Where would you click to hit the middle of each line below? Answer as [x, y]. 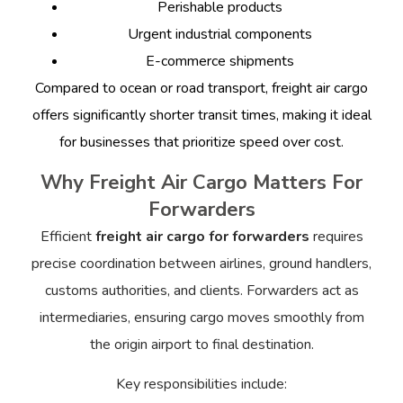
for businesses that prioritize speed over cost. [201, 143]
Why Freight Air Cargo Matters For [201, 182]
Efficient [67, 236]
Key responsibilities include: [201, 384]
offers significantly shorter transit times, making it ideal [201, 116]
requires [336, 236]
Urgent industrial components [219, 35]
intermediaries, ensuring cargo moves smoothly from [201, 317]
